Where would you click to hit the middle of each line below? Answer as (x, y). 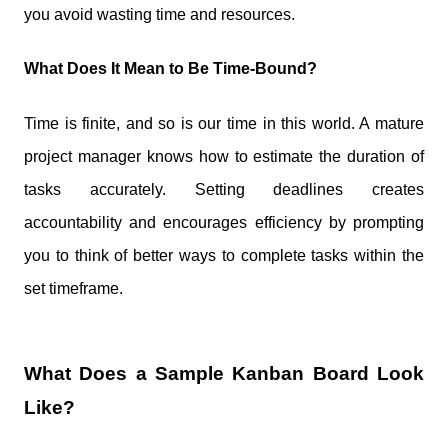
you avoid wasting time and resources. (159, 15)
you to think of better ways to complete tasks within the (224, 255)
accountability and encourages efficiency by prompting (224, 222)
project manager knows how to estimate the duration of (224, 156)
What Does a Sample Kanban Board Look (224, 374)
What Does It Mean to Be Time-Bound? (170, 69)
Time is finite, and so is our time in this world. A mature (224, 123)
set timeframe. (73, 288)
